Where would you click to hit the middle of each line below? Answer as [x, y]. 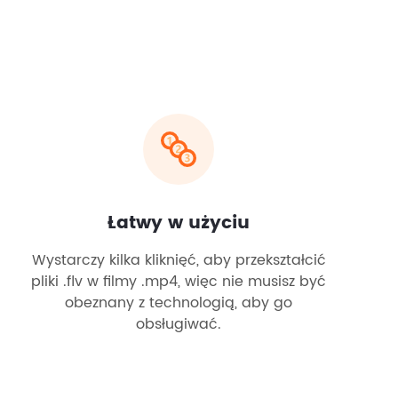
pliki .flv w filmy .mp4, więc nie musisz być [179, 282]
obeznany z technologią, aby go [179, 303]
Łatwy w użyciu [179, 223]
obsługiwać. [179, 324]
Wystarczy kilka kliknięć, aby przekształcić [179, 260]
